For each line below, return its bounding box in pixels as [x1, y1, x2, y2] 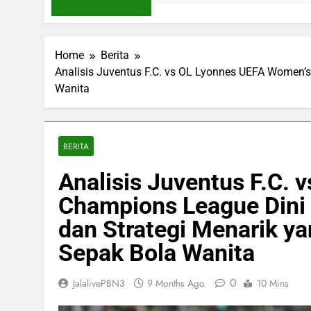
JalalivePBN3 [73, 276, 125, 290]
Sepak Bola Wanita [58, 238, 255, 267]
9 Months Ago [147, 276, 205, 290]
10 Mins [257, 276, 289, 290]
